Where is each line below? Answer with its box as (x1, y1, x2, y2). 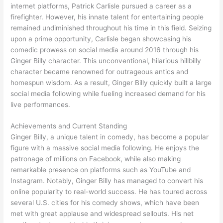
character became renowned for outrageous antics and (10, 67, 189, 76)
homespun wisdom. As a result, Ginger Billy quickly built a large (10, 78, 212, 87)
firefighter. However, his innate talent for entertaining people (10, 12, 204, 21)
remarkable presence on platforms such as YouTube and (10, 166, 191, 174)
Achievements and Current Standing (10, 122, 127, 130)
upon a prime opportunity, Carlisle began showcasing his (10, 34, 192, 43)
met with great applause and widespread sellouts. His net (10, 210, 194, 218)
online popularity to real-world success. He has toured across (10, 188, 208, 196)
